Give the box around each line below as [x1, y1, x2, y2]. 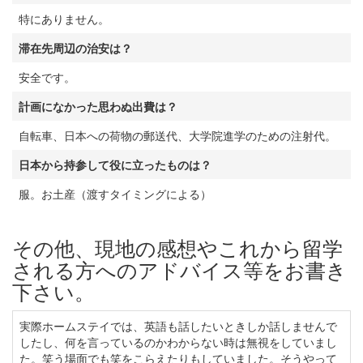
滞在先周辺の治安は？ [19, 40, 132, 56]
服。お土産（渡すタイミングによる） [19, 186, 211, 202]
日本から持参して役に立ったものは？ [19, 156, 211, 173]
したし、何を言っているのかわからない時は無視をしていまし [19, 334, 337, 350]
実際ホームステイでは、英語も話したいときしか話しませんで [19, 318, 337, 334]
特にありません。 [19, 11, 109, 27]
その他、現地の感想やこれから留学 [12, 233, 343, 262]
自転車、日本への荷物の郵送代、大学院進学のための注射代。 [19, 127, 336, 143]
